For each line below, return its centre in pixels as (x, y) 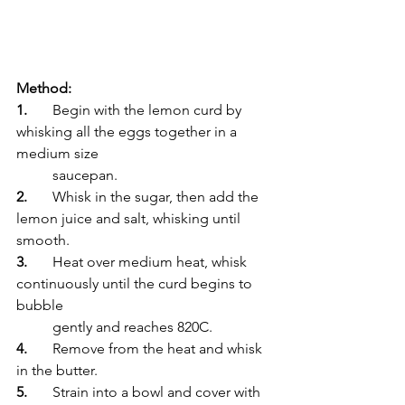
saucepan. (85, 174)
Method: (44, 88)
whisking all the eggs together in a (128, 131)
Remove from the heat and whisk (40, 348)
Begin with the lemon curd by (40, 109)
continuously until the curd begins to (136, 283)
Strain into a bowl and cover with (40, 391)
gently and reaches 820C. (132, 326)
